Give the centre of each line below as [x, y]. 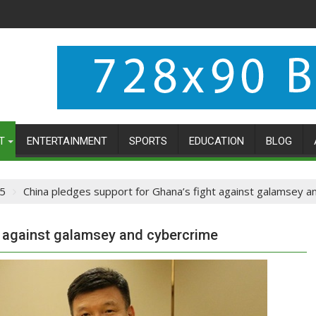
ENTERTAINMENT [67, 141]
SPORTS [148, 141]
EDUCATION [217, 141]
